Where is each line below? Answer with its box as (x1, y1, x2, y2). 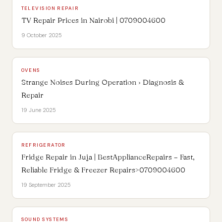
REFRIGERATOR (21, 141, 66, 148)
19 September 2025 (21, 181, 71, 189)
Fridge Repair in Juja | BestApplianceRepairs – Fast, (21, 152, 195, 162)
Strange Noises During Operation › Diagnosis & (21, 77, 184, 87)
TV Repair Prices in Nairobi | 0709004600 (21, 15, 166, 25)
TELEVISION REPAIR (21, 4, 79, 11)
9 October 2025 (21, 32, 62, 39)
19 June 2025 (21, 107, 56, 114)
